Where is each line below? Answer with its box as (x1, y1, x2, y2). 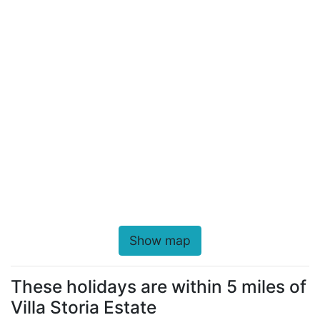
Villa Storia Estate (11, 296, 156, 318)
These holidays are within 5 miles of (11, 275, 306, 297)
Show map (129, 232, 191, 248)
